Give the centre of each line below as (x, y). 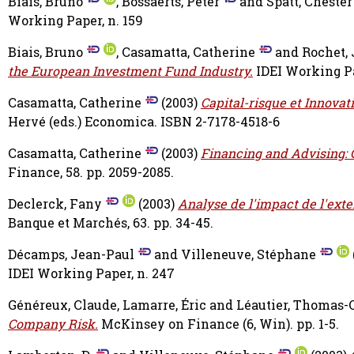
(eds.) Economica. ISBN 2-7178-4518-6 (163, 122)
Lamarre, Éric (164, 305)
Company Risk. (53, 324)
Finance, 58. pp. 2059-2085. (91, 172)
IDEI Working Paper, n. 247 (91, 273)
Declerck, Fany (55, 204)
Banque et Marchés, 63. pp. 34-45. (111, 223)
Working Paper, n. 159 (75, 21)
